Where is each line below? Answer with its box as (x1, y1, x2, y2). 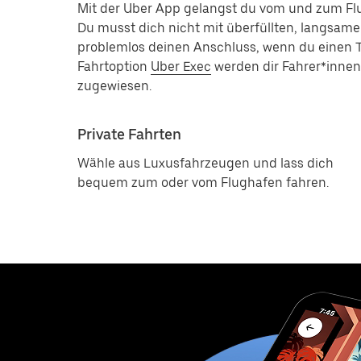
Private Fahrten (77, 126, 181, 143)
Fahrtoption (77, 59, 151, 74)
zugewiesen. (77, 78, 151, 93)
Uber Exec (151, 59, 211, 74)
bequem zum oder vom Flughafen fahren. (77, 175, 329, 190)
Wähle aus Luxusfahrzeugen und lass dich (77, 156, 334, 171)
